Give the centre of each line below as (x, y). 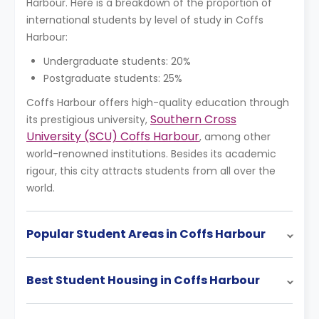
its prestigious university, (88, 120)
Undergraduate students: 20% (117, 61)
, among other (235, 137)
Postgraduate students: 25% (113, 78)
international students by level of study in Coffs (145, 20)
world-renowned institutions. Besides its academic (151, 154)
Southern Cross (193, 119)
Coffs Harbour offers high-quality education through (158, 103)
